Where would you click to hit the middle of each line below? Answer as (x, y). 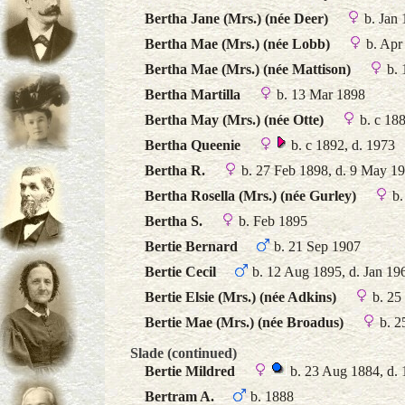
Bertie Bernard (191, 246)
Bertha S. (174, 221)
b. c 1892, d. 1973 (341, 145)
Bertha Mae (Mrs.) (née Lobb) (237, 44)
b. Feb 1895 (271, 221)
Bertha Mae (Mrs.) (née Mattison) (248, 69)
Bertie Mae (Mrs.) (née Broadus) (244, 322)
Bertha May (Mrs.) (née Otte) (234, 120)
